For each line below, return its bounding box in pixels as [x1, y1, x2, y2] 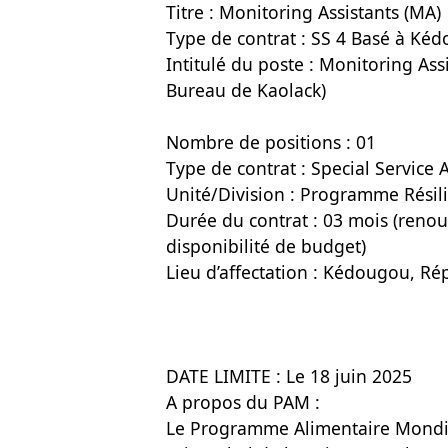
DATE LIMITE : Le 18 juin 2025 [166, 364, 412, 388]
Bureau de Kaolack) [166, 78, 326, 102]
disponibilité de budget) [166, 234, 366, 258]
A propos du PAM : [166, 390, 320, 414]
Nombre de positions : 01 [166, 130, 376, 154]
